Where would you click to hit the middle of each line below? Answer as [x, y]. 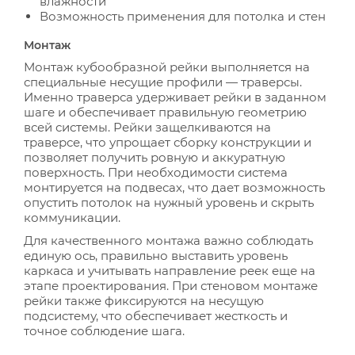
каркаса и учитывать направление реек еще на [170, 271]
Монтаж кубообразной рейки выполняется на [167, 67]
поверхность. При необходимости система [156, 172]
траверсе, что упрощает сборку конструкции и [168, 142]
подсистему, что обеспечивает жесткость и [156, 316]
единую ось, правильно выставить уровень [156, 256]
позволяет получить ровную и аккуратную [155, 157]
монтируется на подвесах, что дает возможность [174, 187]
